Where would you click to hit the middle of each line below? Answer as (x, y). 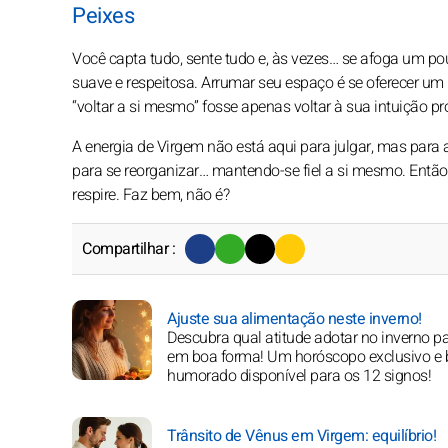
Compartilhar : (128, 248)
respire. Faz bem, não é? (150, 194)
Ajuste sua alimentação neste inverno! (294, 318)
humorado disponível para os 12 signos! (299, 375)
